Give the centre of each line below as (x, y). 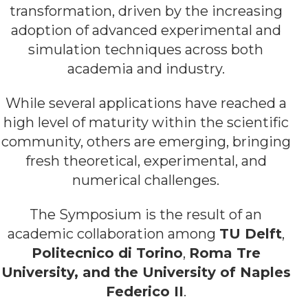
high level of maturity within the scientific (146, 123)
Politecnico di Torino (107, 253)
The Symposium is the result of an (146, 215)
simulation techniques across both (146, 50)
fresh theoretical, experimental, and (146, 161)
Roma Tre (224, 253)
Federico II (144, 292)
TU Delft (250, 234)
